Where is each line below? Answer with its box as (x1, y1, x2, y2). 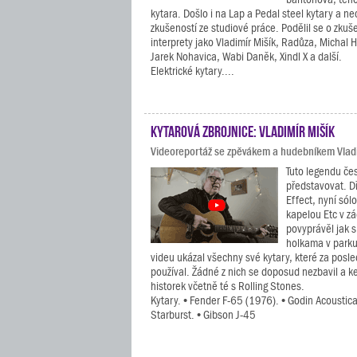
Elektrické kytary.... (151, 65, 234, 77)
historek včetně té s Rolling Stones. (151, 280, 304, 292)
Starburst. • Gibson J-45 (151, 308, 256, 321)
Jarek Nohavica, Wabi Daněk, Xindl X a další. (151, 50, 342, 63)
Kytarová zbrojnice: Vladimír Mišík (151, 122, 335, 138)
